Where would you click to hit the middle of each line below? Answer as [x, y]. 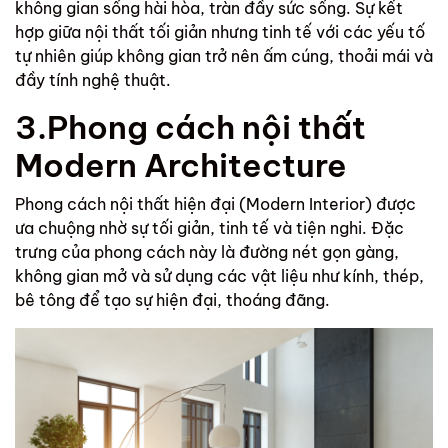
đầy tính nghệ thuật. [95, 80]
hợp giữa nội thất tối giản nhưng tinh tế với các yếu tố [220, 32]
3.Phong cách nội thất [190, 127]
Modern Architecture [188, 165]
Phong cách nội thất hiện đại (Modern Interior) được [215, 204]
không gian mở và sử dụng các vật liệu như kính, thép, [219, 276]
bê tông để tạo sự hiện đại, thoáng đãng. [174, 300]
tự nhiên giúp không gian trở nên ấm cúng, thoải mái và [224, 56]
